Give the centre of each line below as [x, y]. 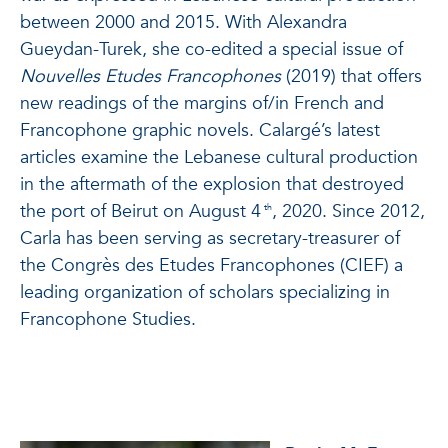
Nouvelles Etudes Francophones [150, 76]
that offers [381, 76]
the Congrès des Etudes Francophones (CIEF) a [211, 265]
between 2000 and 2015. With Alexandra [183, 22]
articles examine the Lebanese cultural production [219, 157]
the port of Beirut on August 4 [140, 211]
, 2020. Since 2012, [348, 211]
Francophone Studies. [108, 319]
